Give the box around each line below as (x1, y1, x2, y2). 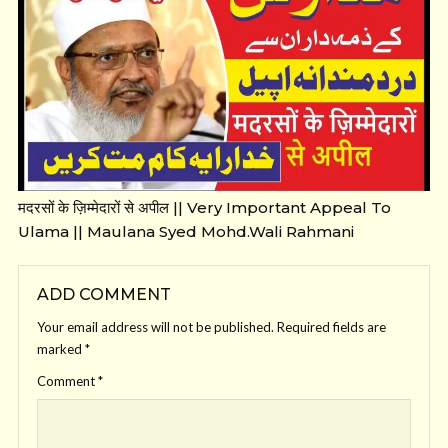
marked (37, 340, 85, 357)
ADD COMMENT (37, 284, 171, 304)
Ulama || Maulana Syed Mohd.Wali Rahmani (18, 221, 354, 241)
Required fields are (277, 318, 386, 335)
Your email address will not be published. (37, 318, 274, 335)
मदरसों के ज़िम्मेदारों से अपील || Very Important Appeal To (18, 197, 391, 217)
